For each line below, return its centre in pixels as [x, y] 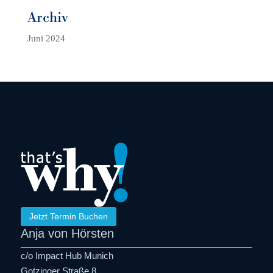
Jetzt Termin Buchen [68, 216]
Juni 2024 [46, 38]
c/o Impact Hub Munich [67, 256]
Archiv [48, 18]
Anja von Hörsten [67, 233]
